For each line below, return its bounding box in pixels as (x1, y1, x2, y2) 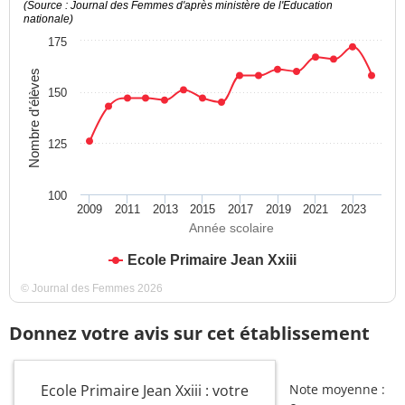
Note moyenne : (289, 381, 385, 399)
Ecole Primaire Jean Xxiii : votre (41, 381, 249, 401)
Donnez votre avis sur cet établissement (9, 321, 370, 346)
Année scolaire (188, 221, 274, 236)
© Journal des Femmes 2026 (21, 282, 163, 296)
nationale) (24, 13, 73, 26)
